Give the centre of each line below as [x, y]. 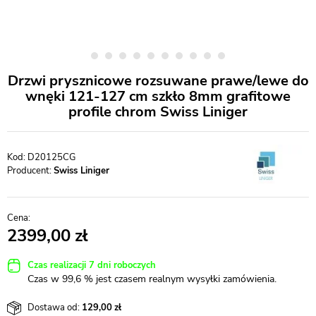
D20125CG [51, 157]
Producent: [30, 171]
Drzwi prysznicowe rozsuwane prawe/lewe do [158, 81]
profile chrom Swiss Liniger [158, 112]
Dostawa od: [54, 307]
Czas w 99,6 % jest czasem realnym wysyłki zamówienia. [152, 279]
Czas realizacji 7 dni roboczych [92, 265]
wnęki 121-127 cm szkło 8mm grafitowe [158, 96]
